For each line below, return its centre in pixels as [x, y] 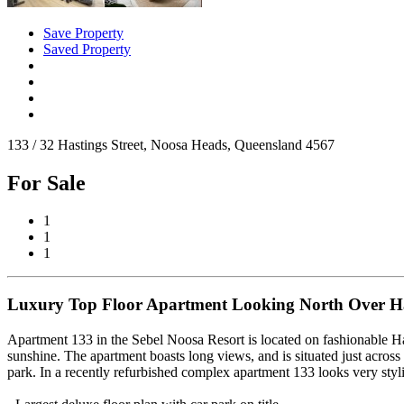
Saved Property [87, 49]
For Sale [46, 183]
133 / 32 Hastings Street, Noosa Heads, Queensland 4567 [171, 144]
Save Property [83, 32]
